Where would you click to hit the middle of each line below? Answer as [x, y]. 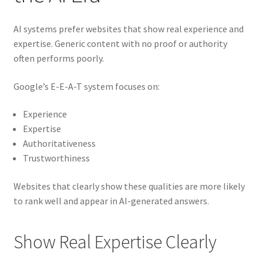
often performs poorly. [58, 58]
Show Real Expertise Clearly [115, 242]
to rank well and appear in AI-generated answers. [111, 200]
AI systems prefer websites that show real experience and [128, 28]
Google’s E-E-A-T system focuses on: [86, 86]
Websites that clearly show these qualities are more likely [129, 186]
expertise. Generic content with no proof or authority [120, 43]
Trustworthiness [56, 158]
